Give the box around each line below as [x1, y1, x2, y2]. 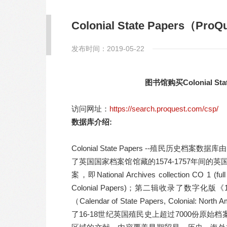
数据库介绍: [71, 117, 114, 126]
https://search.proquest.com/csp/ [109, 104, 218, 113]
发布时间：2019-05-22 [71, 44, 144, 53]
